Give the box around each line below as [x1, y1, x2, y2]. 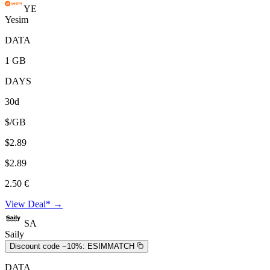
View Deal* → [5, 198, 63, 209]
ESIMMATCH [87, 241, 134, 251]
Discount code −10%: [10, 241, 85, 251]
